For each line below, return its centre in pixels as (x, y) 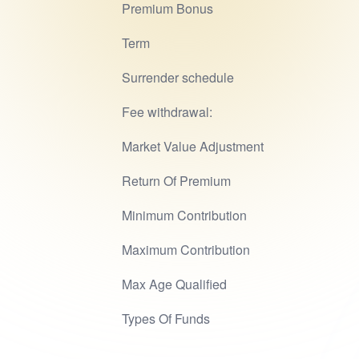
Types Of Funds (166, 319)
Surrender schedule (178, 77)
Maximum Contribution (186, 250)
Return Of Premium (176, 181)
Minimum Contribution (184, 215)
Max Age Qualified (174, 284)
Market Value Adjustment (193, 146)
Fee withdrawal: (167, 112)
